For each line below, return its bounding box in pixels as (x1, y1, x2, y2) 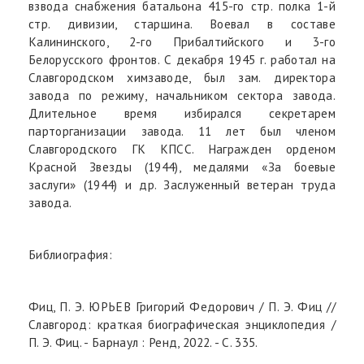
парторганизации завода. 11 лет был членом (28, 123, 336, 139)
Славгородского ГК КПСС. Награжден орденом (28, 141, 336, 157)
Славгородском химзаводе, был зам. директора (28, 69, 336, 85)
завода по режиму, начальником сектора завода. (28, 87, 336, 103)
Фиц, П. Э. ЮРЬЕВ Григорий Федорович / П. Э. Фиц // (28, 298, 336, 314)
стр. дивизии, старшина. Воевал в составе (28, 15, 336, 32)
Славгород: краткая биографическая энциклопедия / (28, 316, 336, 332)
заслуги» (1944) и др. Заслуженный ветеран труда (28, 176, 336, 193)
